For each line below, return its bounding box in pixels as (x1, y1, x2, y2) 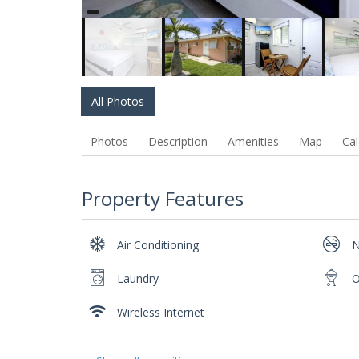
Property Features (82, 184, 244, 212)
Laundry (117, 271, 159, 287)
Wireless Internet (117, 305, 205, 321)
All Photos (91, 94, 144, 110)
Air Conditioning (117, 237, 200, 253)
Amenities (227, 133, 279, 149)
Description (147, 133, 208, 149)
